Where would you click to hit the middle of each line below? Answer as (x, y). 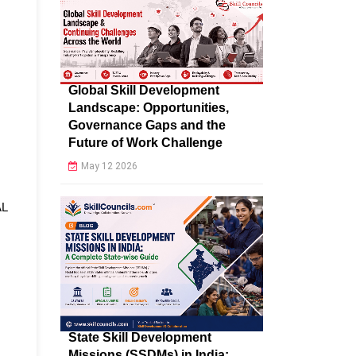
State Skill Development (140, 337)
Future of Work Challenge (145, 142)
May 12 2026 (109, 166)
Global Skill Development (144, 90)
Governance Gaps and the (147, 125)
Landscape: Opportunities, (149, 107)
